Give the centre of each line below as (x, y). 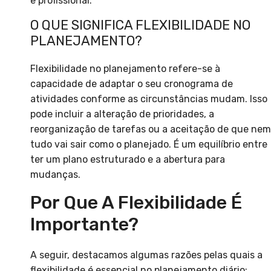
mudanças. (55, 175)
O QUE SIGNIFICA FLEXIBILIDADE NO (140, 25)
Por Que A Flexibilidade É (136, 203)
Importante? (84, 225)
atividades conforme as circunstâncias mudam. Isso (149, 99)
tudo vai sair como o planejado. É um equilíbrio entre (149, 145)
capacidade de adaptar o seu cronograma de (132, 84)
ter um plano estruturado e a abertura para (128, 160)
